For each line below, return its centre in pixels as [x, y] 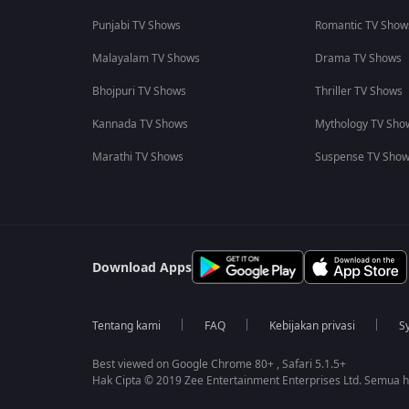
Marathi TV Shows [137, 157]
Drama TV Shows [358, 58]
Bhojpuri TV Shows [139, 91]
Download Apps [142, 268]
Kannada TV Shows [140, 124]
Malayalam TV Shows [146, 58]
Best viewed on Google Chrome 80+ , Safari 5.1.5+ [219, 364]
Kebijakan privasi [312, 326]
